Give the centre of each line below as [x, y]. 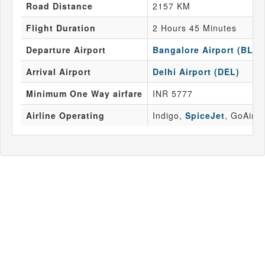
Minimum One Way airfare [84, 94]
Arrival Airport [59, 72]
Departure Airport [66, 50]
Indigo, [169, 116]
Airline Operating [65, 116]
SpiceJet [205, 116]
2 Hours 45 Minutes [195, 28]
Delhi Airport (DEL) [196, 72]
